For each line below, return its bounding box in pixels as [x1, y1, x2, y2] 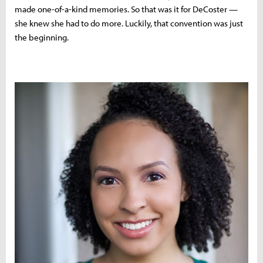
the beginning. [15, 31, 70, 43]
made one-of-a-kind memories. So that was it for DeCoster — [15, 3, 238, 15]
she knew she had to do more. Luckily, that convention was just [15, 17, 243, 29]
